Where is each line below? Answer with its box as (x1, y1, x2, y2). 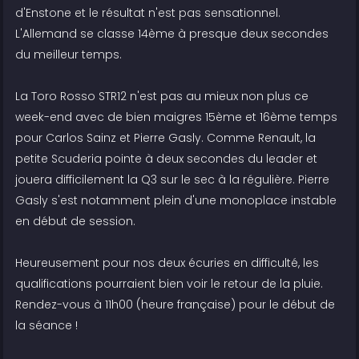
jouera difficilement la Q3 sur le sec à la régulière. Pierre (15, 171, 330, 188)
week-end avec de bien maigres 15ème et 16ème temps (15, 108, 338, 125)
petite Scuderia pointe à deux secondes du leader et (15, 150, 318, 167)
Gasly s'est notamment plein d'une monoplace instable (15, 192, 337, 208)
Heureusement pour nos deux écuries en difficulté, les (15, 254, 320, 271)
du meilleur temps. (15, 46, 123, 63)
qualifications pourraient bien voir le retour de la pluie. (15, 275, 324, 292)
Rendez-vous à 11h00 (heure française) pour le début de (15, 296, 336, 313)
